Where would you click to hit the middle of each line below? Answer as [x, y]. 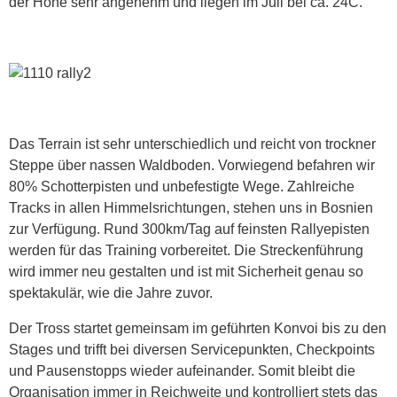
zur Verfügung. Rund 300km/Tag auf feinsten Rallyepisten [189, 230]
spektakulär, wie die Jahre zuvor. [111, 293]
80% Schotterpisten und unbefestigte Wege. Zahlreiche [182, 187]
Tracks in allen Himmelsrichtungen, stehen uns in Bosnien [191, 208]
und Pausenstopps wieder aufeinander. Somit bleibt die [182, 371]
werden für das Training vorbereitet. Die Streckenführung [186, 251]
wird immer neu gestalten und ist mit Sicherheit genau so [186, 272]
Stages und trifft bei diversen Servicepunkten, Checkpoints [192, 350]
